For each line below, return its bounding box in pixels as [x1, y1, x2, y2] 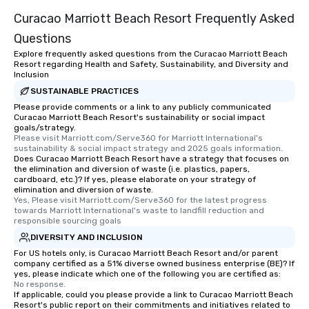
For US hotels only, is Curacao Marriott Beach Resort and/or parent [14, 248, 278, 259]
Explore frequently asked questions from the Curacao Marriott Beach [14, 49, 288, 59]
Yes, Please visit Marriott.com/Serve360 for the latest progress [14, 195, 267, 206]
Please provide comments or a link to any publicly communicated [14, 102, 271, 112]
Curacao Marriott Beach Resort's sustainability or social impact [14, 112, 265, 123]
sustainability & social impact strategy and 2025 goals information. [14, 143, 283, 154]
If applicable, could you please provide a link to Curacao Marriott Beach [14, 290, 293, 300]
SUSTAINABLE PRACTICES [30, 86, 139, 96]
